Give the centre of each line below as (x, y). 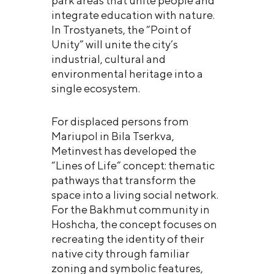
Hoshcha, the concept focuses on (134, 224)
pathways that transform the (124, 180)
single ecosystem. (97, 88)
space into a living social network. (135, 194)
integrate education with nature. (133, 15)
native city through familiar (120, 253)
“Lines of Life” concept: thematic (133, 165)
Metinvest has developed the (124, 150)
